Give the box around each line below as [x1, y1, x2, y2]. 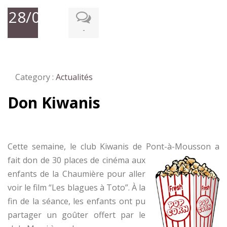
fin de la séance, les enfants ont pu [8, 196, 145, 207]
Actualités [56, 71, 93, 83]
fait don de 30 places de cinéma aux [8, 155, 145, 166]
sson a [193, 141, 220, 152]
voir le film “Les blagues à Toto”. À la [8, 182, 145, 193]
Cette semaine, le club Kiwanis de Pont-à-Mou [8, 141, 193, 152]
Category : [15, 71, 56, 83]
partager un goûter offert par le [8, 209, 145, 220]
